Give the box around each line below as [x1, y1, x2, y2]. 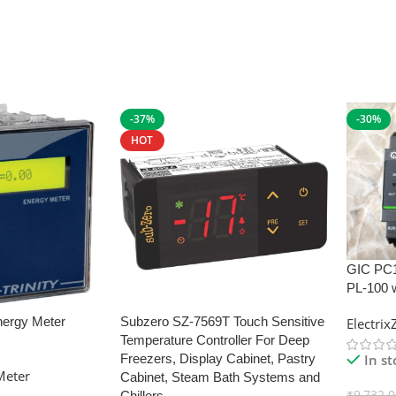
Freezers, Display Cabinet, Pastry [119, 351, 316, 367]
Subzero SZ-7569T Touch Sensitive [119, 314, 324, 330]
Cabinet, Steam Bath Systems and [119, 369, 320, 385]
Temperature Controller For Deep [119, 332, 309, 348]
